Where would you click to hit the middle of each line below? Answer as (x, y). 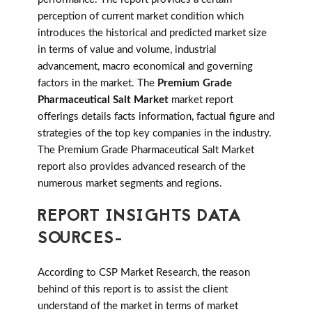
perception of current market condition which (141, 17)
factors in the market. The (97, 84)
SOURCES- (80, 240)
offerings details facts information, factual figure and (156, 117)
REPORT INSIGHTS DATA (139, 217)
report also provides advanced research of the (142, 167)
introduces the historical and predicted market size (152, 33)
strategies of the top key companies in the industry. (155, 134)
